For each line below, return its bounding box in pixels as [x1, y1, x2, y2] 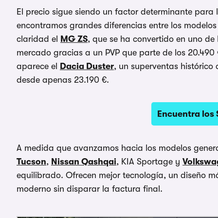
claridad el [17, 34, 60, 44]
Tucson [17, 157, 46, 167]
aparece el [17, 61, 60, 72]
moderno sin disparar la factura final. [17, 184, 163, 194]
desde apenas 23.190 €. [17, 75, 109, 85]
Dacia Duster [60, 61, 114, 72]
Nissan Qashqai [51, 157, 116, 167]
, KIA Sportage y [116, 157, 182, 167]
